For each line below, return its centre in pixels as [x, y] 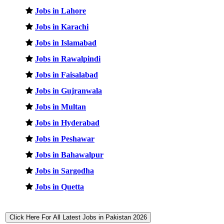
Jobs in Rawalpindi [68, 58]
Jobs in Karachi [62, 26]
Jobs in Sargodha [64, 170]
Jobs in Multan [60, 106]
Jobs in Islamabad [66, 42]
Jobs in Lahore [60, 10]
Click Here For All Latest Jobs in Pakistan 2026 [78, 217]
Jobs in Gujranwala [68, 90]
